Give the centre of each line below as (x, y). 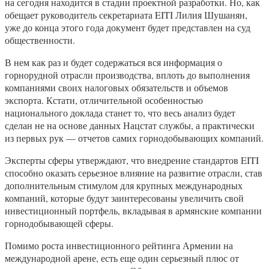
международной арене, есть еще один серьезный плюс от (122, 258)
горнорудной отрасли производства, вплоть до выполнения (127, 74)
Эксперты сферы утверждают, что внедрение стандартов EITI (132, 160)
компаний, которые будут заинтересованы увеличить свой (124, 198)
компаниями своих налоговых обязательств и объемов (116, 87)
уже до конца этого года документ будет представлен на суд (128, 27)
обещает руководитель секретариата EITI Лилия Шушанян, (126, 14)
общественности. (40, 40)
